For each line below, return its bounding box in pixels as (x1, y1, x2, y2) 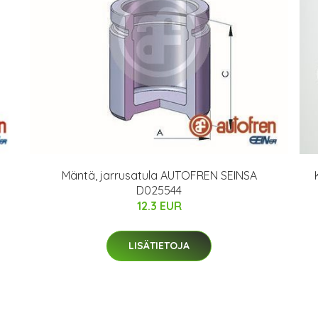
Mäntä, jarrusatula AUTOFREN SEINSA (61, 168, 257, 182)
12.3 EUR (136, 199, 182, 213)
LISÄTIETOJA (128, 239, 190, 252)
